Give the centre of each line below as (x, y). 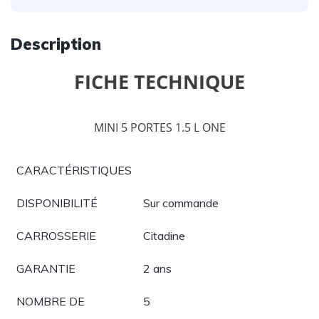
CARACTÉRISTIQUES (74, 170)
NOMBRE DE (51, 301)
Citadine (164, 236)
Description (56, 44)
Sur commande (181, 203)
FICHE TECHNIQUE (159, 82)
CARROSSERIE (56, 236)
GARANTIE (46, 268)
